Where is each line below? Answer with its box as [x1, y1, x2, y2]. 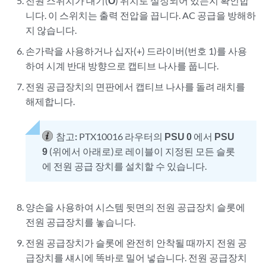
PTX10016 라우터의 [79, 131, 165, 142]
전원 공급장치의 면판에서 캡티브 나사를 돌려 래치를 [26, 81, 246, 93]
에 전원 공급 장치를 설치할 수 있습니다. [42, 160, 207, 172]
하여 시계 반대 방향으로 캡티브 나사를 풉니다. [26, 60, 219, 72]
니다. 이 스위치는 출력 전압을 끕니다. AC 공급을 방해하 [26, 9, 256, 21]
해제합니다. [26, 96, 75, 107]
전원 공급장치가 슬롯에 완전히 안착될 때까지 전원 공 [26, 237, 248, 249]
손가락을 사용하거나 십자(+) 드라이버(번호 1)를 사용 [26, 45, 248, 57]
